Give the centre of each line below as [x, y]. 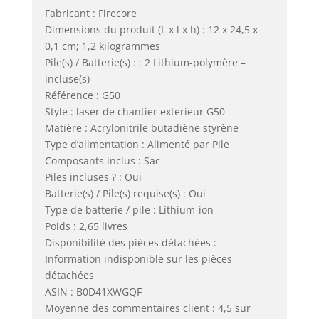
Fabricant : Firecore [90, 13]
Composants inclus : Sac [102, 160]
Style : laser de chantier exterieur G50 [135, 111]
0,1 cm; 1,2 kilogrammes [102, 46]
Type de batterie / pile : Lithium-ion [129, 209]
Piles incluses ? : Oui [93, 177]
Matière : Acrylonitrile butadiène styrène [141, 127]
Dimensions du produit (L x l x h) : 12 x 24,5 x [151, 29]
